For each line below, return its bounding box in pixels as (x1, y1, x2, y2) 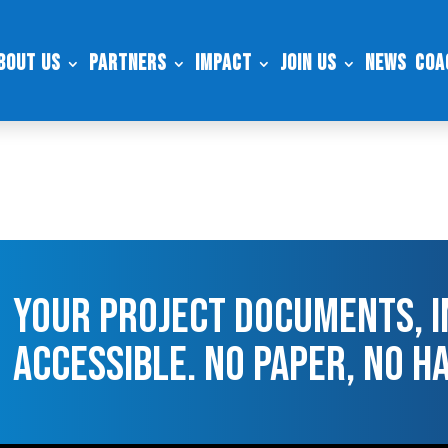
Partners (89, 50, 168, 78)
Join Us (280, 50, 338, 78)
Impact (195, 50, 253, 78)
